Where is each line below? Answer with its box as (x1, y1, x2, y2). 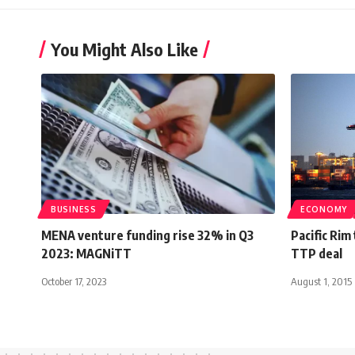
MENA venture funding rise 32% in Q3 (41, 227, 254, 243)
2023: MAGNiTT (41, 245, 134, 261)
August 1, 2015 (291, 274, 352, 288)
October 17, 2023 (41, 274, 106, 288)
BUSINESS (51, 204, 97, 214)
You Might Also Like (51, 37, 198, 60)
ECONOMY (300, 204, 347, 214)
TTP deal (291, 245, 342, 261)
